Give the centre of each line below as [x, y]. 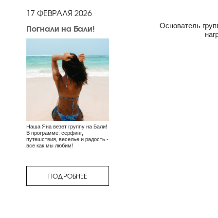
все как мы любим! [50, 145]
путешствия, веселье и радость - [67, 139]
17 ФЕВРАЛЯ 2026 [59, 13]
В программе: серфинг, [55, 133]
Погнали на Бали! [60, 28]
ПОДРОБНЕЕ [68, 176]
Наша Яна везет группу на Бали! [67, 127]
